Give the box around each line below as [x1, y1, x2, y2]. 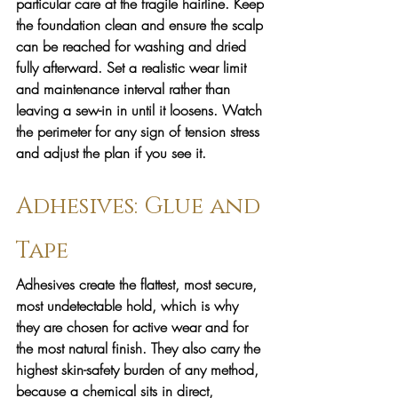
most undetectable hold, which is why [16, 295, 243, 315]
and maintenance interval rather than [16, 78, 235, 99]
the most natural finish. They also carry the [16, 338, 265, 358]
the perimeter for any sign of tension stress [16, 121, 264, 141]
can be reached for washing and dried [16, 36, 251, 56]
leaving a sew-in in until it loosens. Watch [16, 99, 267, 120]
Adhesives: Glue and [16, 190, 267, 222]
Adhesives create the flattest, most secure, [16, 274, 261, 294]
